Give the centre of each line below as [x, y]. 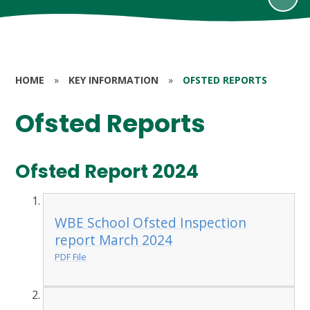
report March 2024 [114, 240]
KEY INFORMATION [114, 80]
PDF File [71, 257]
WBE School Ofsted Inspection [151, 222]
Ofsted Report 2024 [107, 172]
